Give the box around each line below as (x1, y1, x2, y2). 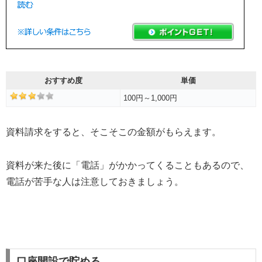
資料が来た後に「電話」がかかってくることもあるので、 (6, 160, 249, 170)
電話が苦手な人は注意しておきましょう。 (6, 176, 184, 187)
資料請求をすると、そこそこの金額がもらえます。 (6, 126, 221, 137)
